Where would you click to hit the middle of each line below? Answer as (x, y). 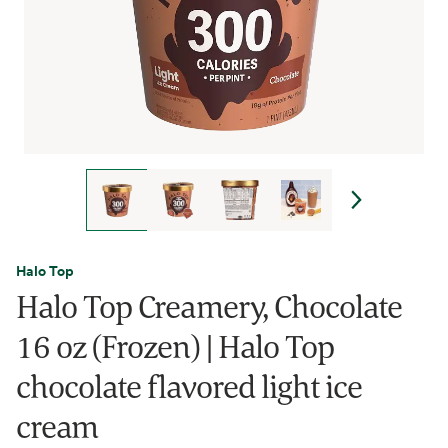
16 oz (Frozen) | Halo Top (175, 346)
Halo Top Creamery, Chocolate (209, 306)
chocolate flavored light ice (189, 386)
